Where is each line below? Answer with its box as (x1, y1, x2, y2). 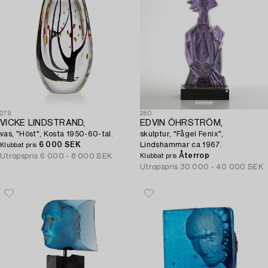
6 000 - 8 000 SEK (40, 153, 112, 160)
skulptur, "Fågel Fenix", (140, 130, 224, 138)
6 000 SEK (38, 141, 81, 148)
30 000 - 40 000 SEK (180, 163, 264, 170)
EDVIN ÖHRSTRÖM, (140, 119, 223, 127)
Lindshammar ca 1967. (140, 141, 223, 148)
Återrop (178, 152, 210, 159)
